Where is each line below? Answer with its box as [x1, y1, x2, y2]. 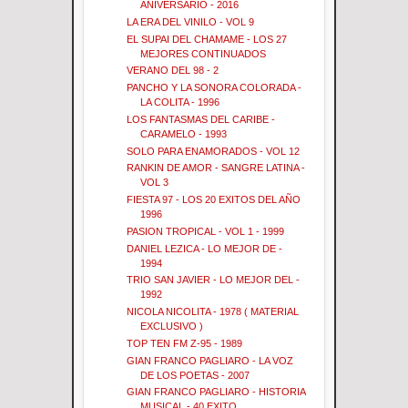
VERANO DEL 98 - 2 [127, 65, 219, 76]
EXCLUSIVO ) [140, 321, 204, 331]
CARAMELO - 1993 [140, 127, 228, 139]
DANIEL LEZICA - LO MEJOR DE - [127, 242, 283, 254]
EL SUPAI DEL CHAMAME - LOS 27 [127, 33, 288, 45]
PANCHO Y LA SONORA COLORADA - [127, 82, 302, 93]
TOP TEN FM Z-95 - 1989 [127, 337, 243, 349]
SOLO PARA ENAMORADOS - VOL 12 [127, 145, 301, 157]
